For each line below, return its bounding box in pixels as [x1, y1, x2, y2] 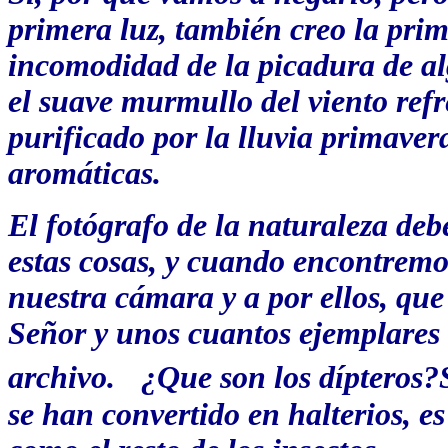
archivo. [8, 360, 115, 396]
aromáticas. [8, 156, 161, 192]
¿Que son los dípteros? [141, 360, 439, 396]
